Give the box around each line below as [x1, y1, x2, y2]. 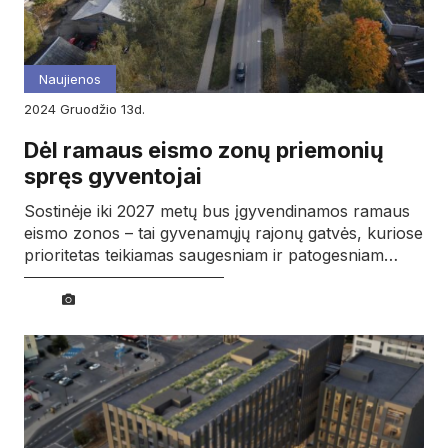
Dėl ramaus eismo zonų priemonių [24, 136, 384, 163]
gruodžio [70, 100, 121, 117]
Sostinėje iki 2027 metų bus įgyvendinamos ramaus [24, 200, 410, 221]
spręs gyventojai [24, 162, 202, 189]
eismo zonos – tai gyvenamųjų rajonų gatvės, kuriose [24, 222, 423, 243]
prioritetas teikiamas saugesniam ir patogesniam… [24, 244, 398, 265]
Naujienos [39, 70, 101, 87]
